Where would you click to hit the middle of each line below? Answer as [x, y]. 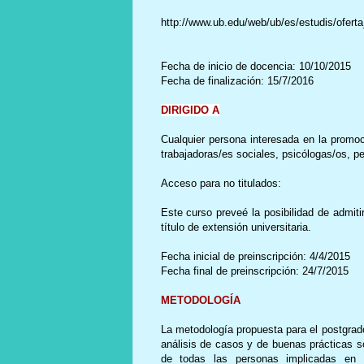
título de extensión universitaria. [236, 227]
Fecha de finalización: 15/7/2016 [237, 80]
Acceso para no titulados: [221, 183]
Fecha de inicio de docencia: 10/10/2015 [256, 66]
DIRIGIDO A [190, 110]
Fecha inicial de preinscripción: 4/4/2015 [255, 256]
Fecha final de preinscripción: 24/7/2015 [254, 271]
